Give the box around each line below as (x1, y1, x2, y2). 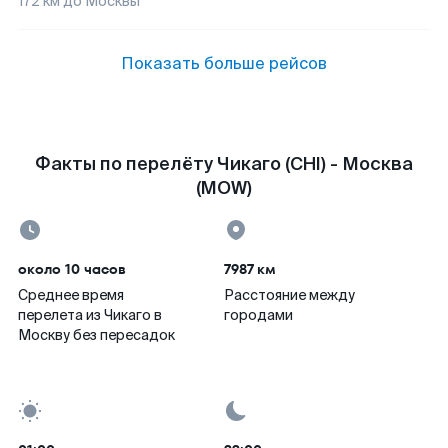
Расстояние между (224, 286, 355, 304)
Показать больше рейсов (121, 53, 327, 74)
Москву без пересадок (18, 326, 175, 344)
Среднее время (18, 286, 124, 304)
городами (224, 306, 293, 324)
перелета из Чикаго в (18, 306, 162, 324)
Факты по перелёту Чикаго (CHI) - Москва (35, 152, 413, 176)
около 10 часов (18, 259, 126, 279)
